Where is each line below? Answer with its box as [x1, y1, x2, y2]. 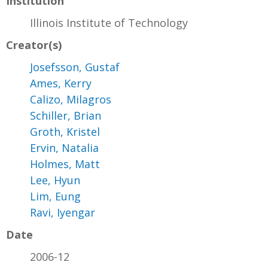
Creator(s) [6, 37, 62, 52]
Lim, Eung [30, 188, 81, 203]
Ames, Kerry [30, 75, 92, 90]
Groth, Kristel [30, 124, 100, 139]
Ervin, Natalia [30, 140, 99, 155]
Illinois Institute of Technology [30, 15, 188, 30]
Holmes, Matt [30, 156, 100, 171]
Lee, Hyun [30, 172, 80, 187]
